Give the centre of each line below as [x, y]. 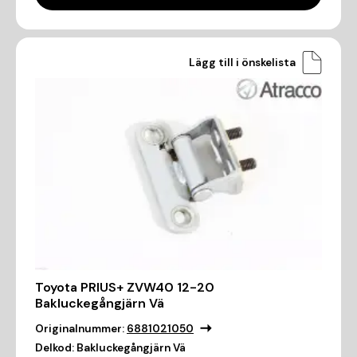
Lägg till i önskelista [242, 62]
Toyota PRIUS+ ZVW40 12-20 [125, 287]
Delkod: [55, 347]
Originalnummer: [80, 328]
